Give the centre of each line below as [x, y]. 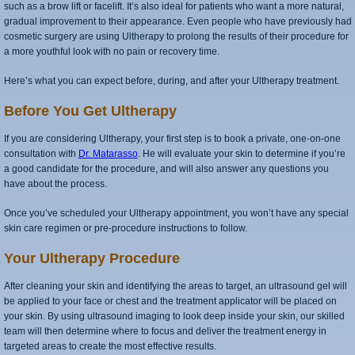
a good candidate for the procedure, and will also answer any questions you [166, 169]
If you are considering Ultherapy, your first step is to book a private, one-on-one [172, 139]
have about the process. [55, 184]
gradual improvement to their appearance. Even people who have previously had [177, 21]
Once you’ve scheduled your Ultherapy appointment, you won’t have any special [176, 213]
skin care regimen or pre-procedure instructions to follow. [125, 228]
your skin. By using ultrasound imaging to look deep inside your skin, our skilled [174, 316]
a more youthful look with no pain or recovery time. [111, 52]
